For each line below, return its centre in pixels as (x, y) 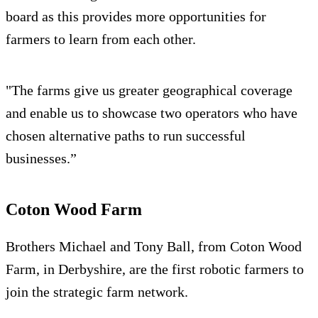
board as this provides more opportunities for (136, 17)
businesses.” (41, 159)
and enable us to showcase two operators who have (152, 113)
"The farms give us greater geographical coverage (149, 91)
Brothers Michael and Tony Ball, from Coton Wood (154, 247)
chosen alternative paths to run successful (126, 136)
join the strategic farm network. (97, 292)
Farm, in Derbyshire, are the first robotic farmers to (155, 269)
